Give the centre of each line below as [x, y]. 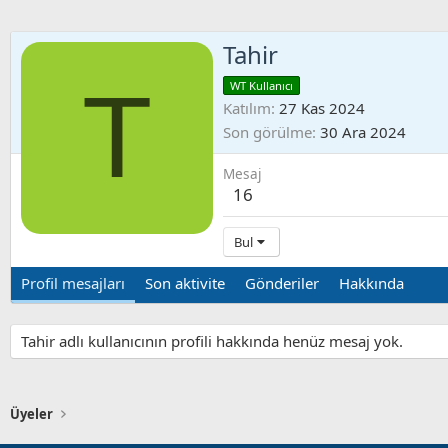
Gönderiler [282, 282]
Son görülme [267, 131]
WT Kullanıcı [261, 85]
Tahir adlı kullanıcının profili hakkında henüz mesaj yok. [212, 340]
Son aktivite [185, 282]
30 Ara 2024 [363, 131]
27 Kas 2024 [322, 107]
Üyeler [31, 413]
